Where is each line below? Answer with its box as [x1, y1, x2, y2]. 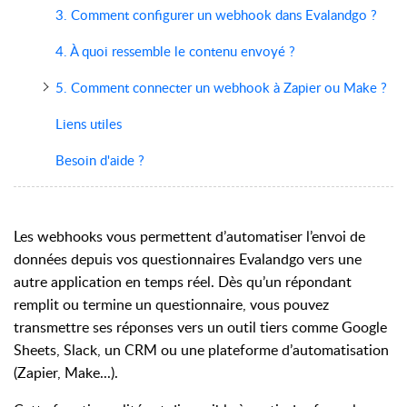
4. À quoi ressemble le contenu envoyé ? [55, 41, 295, 60]
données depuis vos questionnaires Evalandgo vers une [14, 248, 362, 269]
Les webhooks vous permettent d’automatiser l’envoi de [14, 225, 365, 246]
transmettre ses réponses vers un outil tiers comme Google [14, 316, 387, 337]
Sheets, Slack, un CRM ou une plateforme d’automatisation [14, 339, 389, 360]
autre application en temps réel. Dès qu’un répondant [14, 271, 352, 292]
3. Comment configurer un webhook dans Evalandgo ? [55, 5, 377, 24]
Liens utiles [55, 114, 122, 133]
